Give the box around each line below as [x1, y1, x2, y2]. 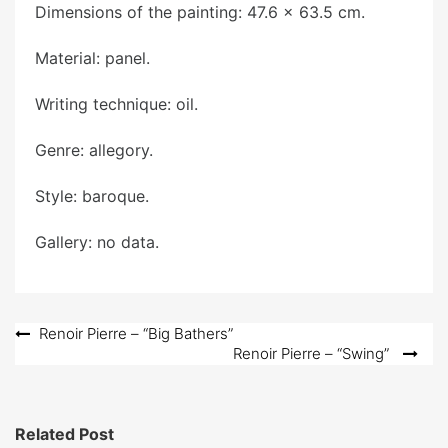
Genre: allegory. [35, 140, 153, 160]
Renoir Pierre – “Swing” [233, 344, 389, 363]
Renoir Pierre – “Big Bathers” [39, 324, 233, 343]
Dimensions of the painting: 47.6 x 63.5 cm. [35, 2, 365, 22]
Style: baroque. [35, 186, 149, 206]
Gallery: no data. [35, 232, 159, 252]
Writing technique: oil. [35, 94, 198, 114]
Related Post [15, 424, 114, 444]
